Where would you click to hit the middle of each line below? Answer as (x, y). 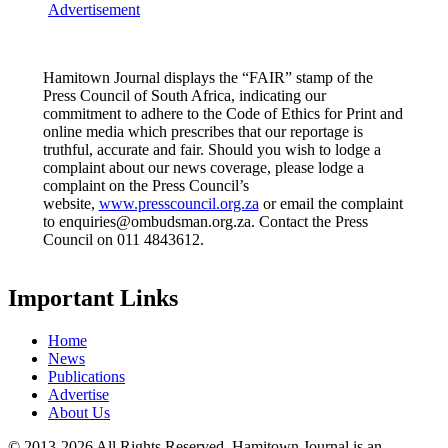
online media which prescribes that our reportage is (202, 132)
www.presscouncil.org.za (178, 204)
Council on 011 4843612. (123, 240)
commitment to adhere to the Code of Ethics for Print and (222, 114)
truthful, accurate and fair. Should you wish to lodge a (211, 150)
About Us (79, 413)
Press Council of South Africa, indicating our (184, 96)
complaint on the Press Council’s (145, 186)
